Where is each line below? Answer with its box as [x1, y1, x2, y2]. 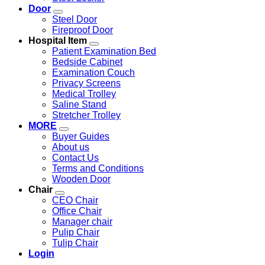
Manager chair [52, 216, 112, 227]
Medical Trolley [52, 89, 116, 99]
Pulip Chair [52, 227, 99, 237]
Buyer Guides [52, 131, 109, 141]
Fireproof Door [52, 25, 113, 35]
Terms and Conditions [52, 163, 144, 173]
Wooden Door [52, 174, 111, 184]
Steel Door [52, 14, 97, 24]
